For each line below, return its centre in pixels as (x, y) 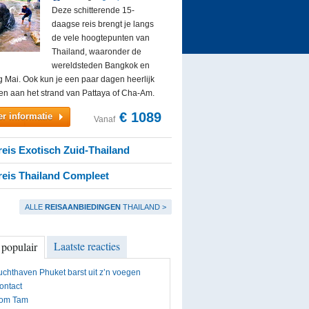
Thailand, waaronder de (97, 52)
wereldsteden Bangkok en (101, 66)
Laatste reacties (87, 246)
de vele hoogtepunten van (101, 38)
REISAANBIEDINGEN (83, 207)
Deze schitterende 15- (93, 10)
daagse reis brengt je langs (103, 24)
